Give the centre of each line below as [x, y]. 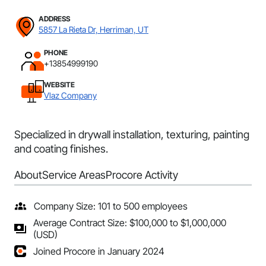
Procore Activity [142, 175]
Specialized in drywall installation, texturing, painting [132, 134]
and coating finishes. [61, 149]
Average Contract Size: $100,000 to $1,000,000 [130, 223]
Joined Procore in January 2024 [99, 251]
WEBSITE [59, 85]
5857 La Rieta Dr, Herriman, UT [94, 29]
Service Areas [74, 175]
